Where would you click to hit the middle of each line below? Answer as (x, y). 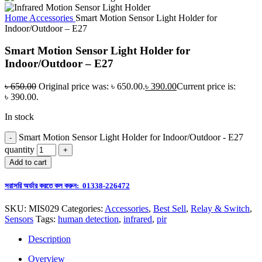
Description (49, 239)
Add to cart (28, 162)
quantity (20, 149)
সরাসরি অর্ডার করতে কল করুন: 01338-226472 (67, 186)
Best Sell (170, 209)
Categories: (82, 209)
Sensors (19, 219)
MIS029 (45, 209)
